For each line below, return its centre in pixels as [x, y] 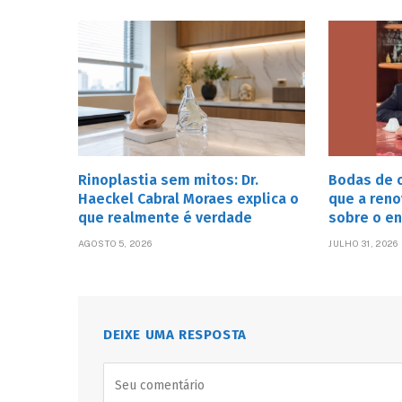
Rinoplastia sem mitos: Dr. [168, 180]
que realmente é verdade [167, 218]
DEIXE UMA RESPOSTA [175, 335]
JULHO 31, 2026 [363, 244]
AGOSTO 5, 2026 [115, 244]
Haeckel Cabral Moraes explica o [188, 199]
